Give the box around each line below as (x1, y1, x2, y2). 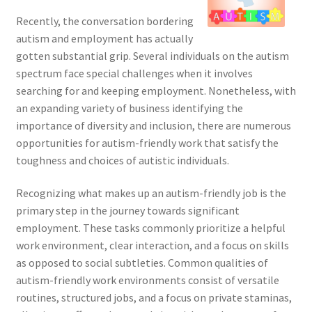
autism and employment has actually (15, 31, 193, 45)
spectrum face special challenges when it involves (15, 65, 253, 80)
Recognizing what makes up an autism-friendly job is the (15, 186, 286, 201)
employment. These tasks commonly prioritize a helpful (15, 221, 286, 235)
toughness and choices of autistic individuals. (15, 153, 229, 167)
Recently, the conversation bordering (15, 13, 194, 28)
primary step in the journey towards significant (15, 203, 240, 218)
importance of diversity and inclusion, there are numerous (15, 118, 291, 132)
